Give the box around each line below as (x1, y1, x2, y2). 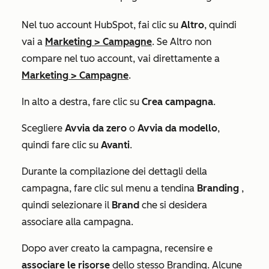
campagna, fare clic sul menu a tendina (22, 182, 197, 194)
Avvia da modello (138, 122, 217, 134)
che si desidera (139, 199, 207, 211)
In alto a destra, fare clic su (22, 95, 142, 107)
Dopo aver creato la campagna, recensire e (22, 242, 213, 254)
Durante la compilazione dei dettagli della (22, 165, 207, 177)
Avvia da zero (65, 122, 127, 134)
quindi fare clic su (22, 139, 101, 151)
